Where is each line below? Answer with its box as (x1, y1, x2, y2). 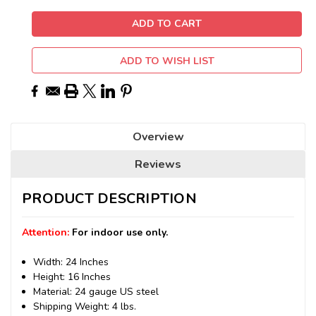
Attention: (22, 225, 72, 239)
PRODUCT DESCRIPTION (22, 188, 197, 208)
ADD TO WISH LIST (119, 54, 214, 68)
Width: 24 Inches (33, 255, 109, 269)
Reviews (135, 156, 181, 172)
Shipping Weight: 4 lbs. (33, 299, 137, 313)
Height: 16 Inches (33, 269, 111, 284)
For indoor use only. (72, 225, 168, 239)
